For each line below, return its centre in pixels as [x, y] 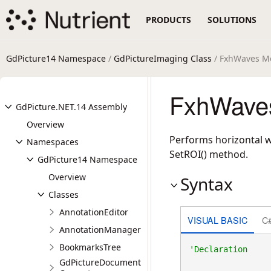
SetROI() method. [209, 154]
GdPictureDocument [100, 262]
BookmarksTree [90, 247]
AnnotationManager [100, 230]
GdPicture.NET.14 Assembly [71, 107]
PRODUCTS [169, 20]
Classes [64, 194]
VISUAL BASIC [217, 220]
